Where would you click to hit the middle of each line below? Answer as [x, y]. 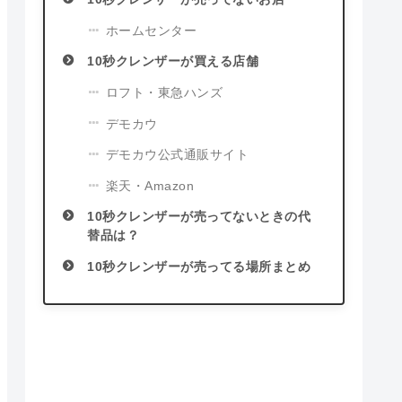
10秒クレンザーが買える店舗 [173, 62]
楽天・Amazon [150, 186]
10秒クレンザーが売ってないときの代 [199, 217]
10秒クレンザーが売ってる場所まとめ [199, 267]
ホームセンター [151, 31]
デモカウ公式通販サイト [177, 154]
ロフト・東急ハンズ [164, 92]
